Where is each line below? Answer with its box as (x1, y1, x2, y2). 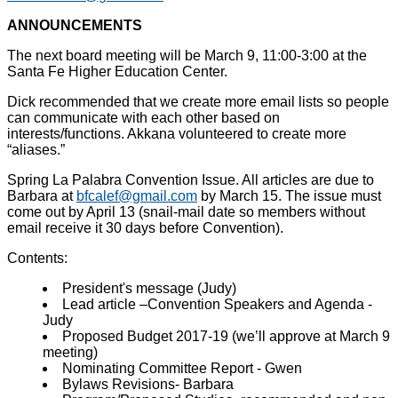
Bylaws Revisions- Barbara (62, 376, 234, 392)
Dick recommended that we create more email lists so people (7, 93, 389, 109)
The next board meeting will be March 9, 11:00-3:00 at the (7, 47, 367, 63)
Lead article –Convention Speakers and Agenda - (62, 296, 372, 312)
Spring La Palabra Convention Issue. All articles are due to (7, 171, 374, 187)
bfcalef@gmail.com (76, 187, 197, 203)
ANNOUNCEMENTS (7, 17, 142, 33)
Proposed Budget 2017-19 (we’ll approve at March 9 (62, 328, 390, 344)
